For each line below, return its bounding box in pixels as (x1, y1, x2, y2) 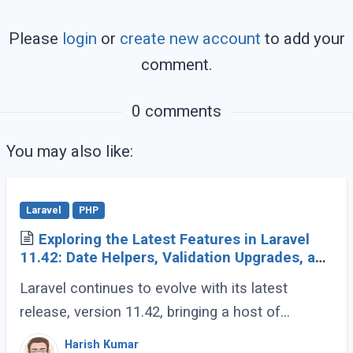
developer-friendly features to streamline (19, 326, 282, 344)
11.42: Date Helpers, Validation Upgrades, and (19, 248, 333, 266)
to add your (260, 28, 345, 48)
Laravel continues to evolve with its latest (19, 279, 288, 297)
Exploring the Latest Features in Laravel (38, 230, 310, 248)
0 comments (132, 102, 221, 121)
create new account (119, 28, 261, 48)
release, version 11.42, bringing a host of (19, 303, 281, 321)
